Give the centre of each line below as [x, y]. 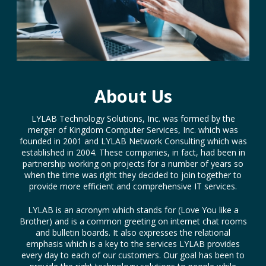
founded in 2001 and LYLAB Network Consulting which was [133, 141]
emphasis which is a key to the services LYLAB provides [133, 243]
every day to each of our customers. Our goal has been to [133, 255]
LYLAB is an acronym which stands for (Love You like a [133, 210]
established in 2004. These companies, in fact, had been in [133, 152]
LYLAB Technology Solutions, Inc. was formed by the [133, 118]
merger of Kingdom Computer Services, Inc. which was [133, 129]
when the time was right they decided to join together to [133, 175]
